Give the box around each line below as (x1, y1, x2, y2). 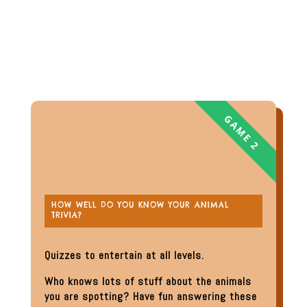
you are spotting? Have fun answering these (44, 289, 257, 304)
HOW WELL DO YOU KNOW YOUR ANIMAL (51, 200, 229, 210)
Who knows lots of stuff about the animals (44, 274, 251, 289)
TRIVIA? (51, 210, 82, 221)
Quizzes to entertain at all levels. (44, 248, 204, 263)
